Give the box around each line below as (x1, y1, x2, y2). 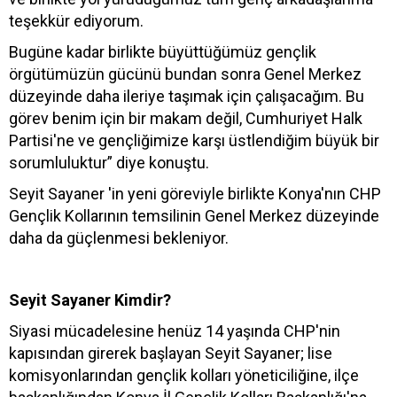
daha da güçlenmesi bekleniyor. (9, 229, 229, 248)
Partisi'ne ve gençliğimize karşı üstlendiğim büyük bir (9, 131, 379, 151)
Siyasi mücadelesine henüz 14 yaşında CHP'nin (9, 322, 340, 341)
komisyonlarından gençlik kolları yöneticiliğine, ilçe (9, 366, 359, 385)
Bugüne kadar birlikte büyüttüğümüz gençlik (9, 43, 316, 62)
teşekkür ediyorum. (9, 12, 144, 31)
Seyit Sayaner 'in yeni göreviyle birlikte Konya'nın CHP (9, 184, 381, 204)
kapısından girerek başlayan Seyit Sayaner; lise (9, 344, 332, 363)
